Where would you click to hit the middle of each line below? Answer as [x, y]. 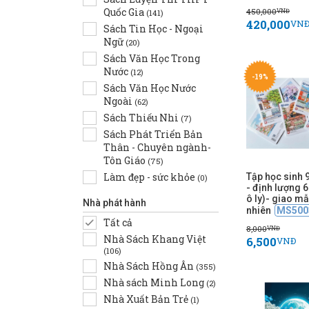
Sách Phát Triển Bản [153, 134]
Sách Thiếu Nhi [142, 118]
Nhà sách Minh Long [155, 282]
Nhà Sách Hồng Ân [150, 266]
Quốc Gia [125, 12]
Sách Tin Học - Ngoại [153, 29]
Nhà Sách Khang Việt [155, 239]
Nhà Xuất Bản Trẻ [147, 299]
